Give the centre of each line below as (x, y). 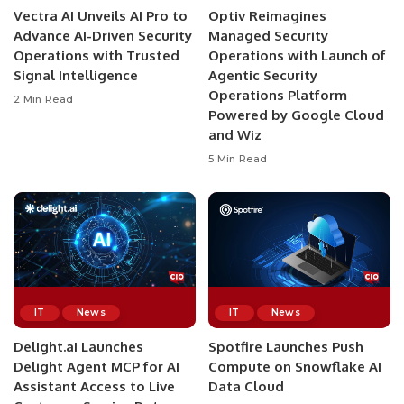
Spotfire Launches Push (286, 347)
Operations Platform (278, 95)
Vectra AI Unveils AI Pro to (101, 15)
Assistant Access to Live (94, 386)
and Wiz (235, 134)
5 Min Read (238, 159)
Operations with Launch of (297, 55)
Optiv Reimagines (267, 15)
